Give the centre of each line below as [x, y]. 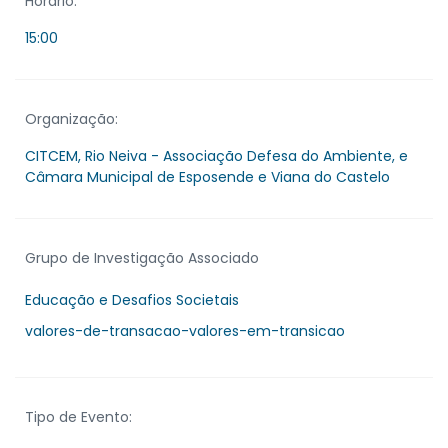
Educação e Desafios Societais [132, 299]
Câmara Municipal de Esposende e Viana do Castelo [207, 176]
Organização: [71, 118]
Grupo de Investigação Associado [142, 257]
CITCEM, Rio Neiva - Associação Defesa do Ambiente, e [216, 155]
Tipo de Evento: [78, 416]
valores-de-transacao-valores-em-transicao [185, 330]
